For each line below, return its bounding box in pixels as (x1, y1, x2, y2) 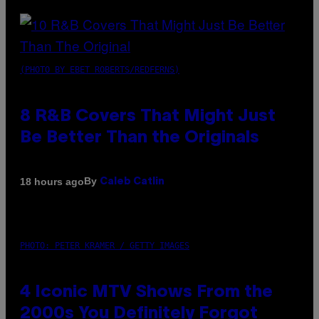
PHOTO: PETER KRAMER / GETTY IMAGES (20, 241, 189, 251)
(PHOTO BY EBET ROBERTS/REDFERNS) (20, 65, 179, 75)
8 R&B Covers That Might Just (20, 109, 276, 125)
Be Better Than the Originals (20, 130, 259, 147)
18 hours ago (20, 175, 84, 187)
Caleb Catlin (100, 177, 164, 187)
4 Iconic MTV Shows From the (20, 285, 273, 301)
